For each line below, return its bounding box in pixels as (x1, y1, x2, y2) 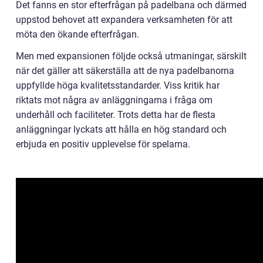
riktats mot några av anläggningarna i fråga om (16, 95, 213, 106)
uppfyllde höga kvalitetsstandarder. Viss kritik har (16, 80, 220, 92)
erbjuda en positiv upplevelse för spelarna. (16, 139, 190, 150)
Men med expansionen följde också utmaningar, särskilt (16, 50, 247, 62)
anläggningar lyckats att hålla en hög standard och (16, 124, 227, 136)
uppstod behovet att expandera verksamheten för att (16, 14, 232, 26)
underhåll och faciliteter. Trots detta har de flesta (16, 109, 215, 121)
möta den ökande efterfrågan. (16, 29, 139, 41)
